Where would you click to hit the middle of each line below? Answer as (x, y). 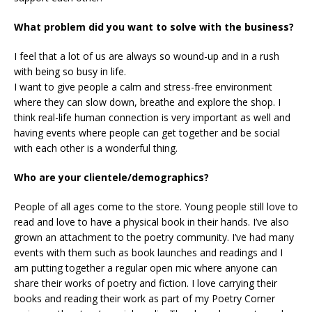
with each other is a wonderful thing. (96, 148)
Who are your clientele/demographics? (111, 177)
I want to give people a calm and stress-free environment (143, 86)
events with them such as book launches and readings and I (148, 252)
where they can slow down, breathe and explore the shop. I (147, 102)
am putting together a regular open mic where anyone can (146, 267)
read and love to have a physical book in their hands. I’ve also (151, 221)
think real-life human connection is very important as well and (152, 117)
